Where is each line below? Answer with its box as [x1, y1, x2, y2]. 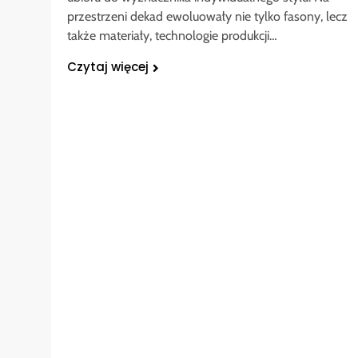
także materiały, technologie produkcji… [67, 28, 277, 44]
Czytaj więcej [67, 58, 149, 76]
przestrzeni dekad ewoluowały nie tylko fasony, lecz [67, 9, 348, 25]
